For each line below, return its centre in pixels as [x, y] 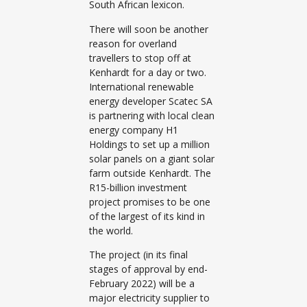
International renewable [142, 86]
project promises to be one [150, 201]
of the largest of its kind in [147, 216]
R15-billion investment [138, 187]
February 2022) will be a [142, 284]
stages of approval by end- [148, 269]
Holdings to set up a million [149, 144]
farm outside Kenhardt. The [150, 173]
